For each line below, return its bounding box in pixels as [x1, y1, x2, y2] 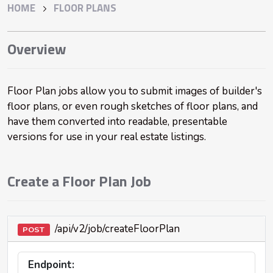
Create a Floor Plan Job [7, 175, 151, 190]
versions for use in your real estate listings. [7, 130, 206, 144]
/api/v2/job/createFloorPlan [52, 222, 180, 236]
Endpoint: [28, 258, 74, 272]
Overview [7, 43, 66, 57]
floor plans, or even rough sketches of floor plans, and [7, 99, 258, 113]
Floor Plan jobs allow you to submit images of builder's [7, 84, 262, 98]
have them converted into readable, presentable [7, 115, 227, 129]
